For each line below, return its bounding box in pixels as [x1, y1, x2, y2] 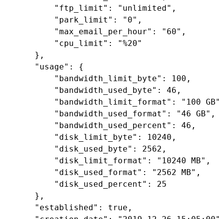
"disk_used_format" [54, 167, 143, 177]
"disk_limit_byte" [54, 132, 138, 142]
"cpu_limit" [54, 38, 109, 48]
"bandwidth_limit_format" [54, 97, 172, 107]
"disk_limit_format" [54, 155, 148, 165]
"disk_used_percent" [54, 179, 148, 189]
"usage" [35, 62, 69, 71]
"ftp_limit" [54, 3, 109, 13]
